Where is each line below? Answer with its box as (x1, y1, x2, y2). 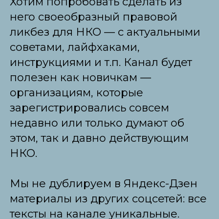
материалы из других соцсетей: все (10, 192, 207, 205)
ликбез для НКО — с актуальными (10, 25, 200, 39)
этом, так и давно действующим (10, 131, 189, 145)
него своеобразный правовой (10, 10, 177, 23)
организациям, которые (10, 86, 143, 99)
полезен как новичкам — (10, 70, 151, 84)
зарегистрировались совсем (10, 101, 169, 114)
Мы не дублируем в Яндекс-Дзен (10, 176, 197, 190)
